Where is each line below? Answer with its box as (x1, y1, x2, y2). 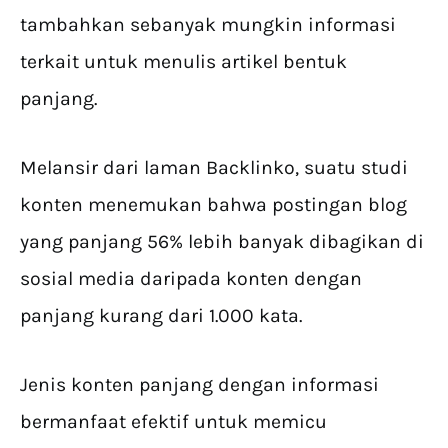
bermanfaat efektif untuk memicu (20, 410, 327, 434)
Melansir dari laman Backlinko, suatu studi (20, 156, 408, 180)
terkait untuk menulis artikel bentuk (20, 50, 347, 74)
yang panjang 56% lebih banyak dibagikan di (20, 230, 424, 254)
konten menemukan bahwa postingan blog (20, 193, 407, 217)
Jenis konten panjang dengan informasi (20, 373, 379, 397)
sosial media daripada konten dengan (20, 267, 362, 291)
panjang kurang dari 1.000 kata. (20, 304, 302, 328)
